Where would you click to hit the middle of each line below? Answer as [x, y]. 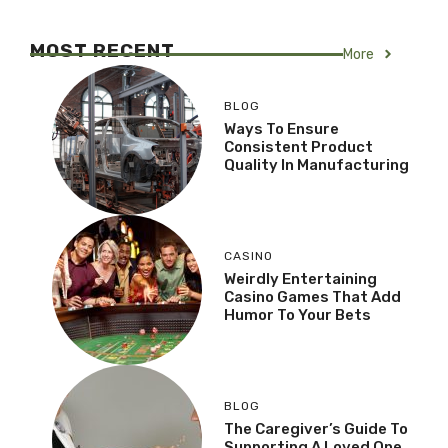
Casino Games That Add [312, 297]
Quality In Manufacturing [316, 165]
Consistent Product [298, 147]
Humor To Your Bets [297, 315]
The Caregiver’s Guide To [316, 429]
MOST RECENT [102, 50]
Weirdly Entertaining [300, 279]
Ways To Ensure [281, 129]
